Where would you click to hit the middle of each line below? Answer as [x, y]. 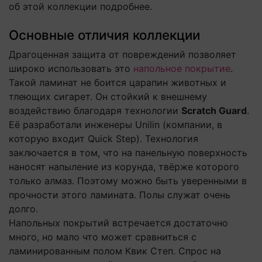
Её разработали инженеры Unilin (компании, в [116, 125]
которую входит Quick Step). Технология [104, 139]
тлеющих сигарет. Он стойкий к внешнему [108, 96]
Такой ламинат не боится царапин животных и [118, 82]
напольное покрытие [182, 68]
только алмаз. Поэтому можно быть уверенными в [128, 181]
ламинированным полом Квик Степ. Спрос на [115, 251]
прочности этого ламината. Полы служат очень [120, 195]
